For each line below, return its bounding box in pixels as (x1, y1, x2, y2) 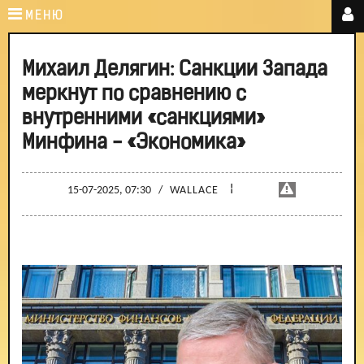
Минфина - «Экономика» (22, 133, 245, 154)
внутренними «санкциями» (22, 109, 265, 129)
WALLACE (169, 184, 219, 197)
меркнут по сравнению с (22, 84, 246, 105)
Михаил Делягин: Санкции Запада (22, 60, 327, 80)
